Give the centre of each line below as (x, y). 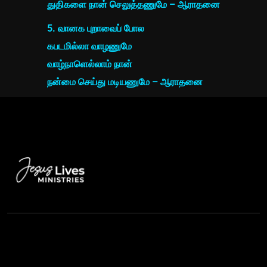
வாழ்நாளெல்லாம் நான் (90, 64)
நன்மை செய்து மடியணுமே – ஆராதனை (125, 82)
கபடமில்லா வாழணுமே (89, 46)
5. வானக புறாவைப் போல (96, 29)
